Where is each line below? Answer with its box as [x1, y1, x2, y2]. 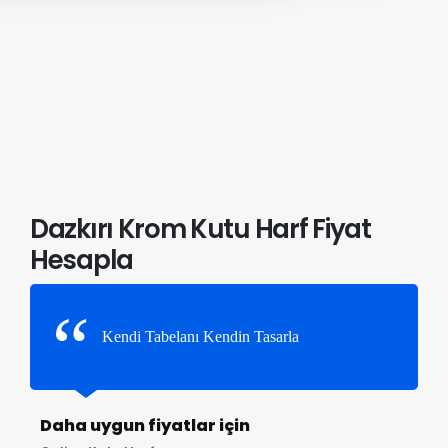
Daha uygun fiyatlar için [39, 413, 250, 437]
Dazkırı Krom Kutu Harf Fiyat [30, 210, 371, 247]
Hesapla [30, 241, 133, 278]
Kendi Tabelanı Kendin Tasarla [102, 327, 299, 345]
